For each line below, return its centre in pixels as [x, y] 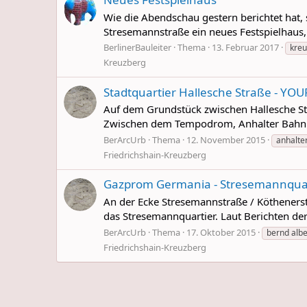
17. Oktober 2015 [221, 232]
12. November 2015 [226, 140]
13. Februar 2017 [245, 48]
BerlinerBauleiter [137, 48]
